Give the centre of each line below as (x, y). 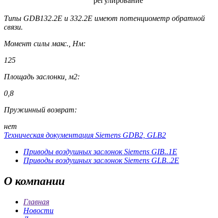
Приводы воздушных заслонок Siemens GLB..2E (101, 161)
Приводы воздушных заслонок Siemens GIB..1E (100, 152)
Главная (36, 202)
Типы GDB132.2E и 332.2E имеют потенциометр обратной (104, 18)
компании (38, 181)
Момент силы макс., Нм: (45, 44)
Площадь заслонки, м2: (42, 77)
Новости (38, 211)
